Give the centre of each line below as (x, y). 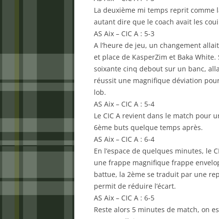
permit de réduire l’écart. (135, 186)
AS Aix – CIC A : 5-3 (124, 33)
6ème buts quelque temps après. (148, 127)
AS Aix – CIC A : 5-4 (124, 104)
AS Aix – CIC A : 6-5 (124, 198)
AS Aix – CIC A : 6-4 (124, 139)
